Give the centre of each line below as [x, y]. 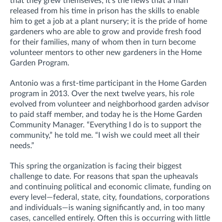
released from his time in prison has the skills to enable [105, 11]
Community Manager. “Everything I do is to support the [106, 125]
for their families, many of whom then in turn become [103, 42]
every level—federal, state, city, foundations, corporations [110, 197]
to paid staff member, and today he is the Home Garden [106, 114]
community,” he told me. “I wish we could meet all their [105, 135]
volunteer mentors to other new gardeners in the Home [106, 52]
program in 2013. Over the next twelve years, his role [102, 93]
